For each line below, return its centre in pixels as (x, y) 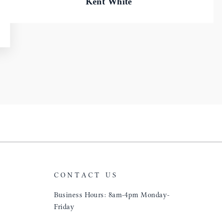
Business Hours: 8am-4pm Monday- (112, 195)
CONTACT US (86, 175)
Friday (64, 207)
